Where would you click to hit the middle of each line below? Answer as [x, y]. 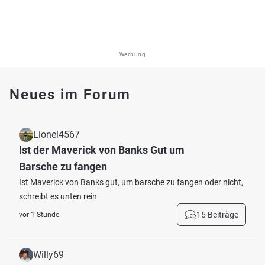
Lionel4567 [56, 135]
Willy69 [49, 255]
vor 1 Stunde [39, 215]
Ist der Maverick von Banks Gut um [102, 150]
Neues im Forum [70, 95]
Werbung [132, 54]
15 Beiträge [217, 215]
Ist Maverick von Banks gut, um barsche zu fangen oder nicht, [131, 182]
